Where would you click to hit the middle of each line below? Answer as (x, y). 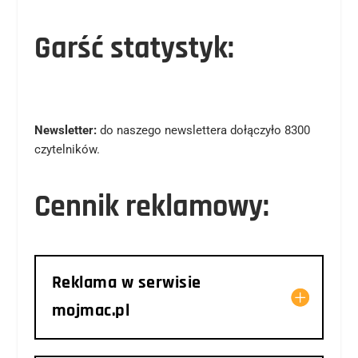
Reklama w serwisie (126, 282)
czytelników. (67, 149)
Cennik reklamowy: (151, 207)
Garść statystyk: (134, 48)
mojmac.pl (91, 310)
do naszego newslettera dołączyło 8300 (203, 130)
